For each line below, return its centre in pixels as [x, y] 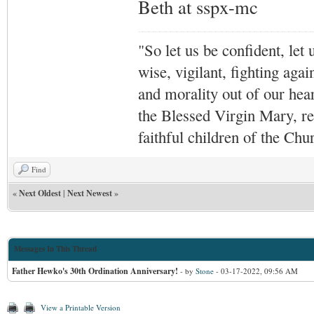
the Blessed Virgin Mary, [219, 115]
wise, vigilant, [184, 72]
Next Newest [90, 193]
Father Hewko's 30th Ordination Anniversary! [95, 271]
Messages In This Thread [55, 249]
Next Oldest [40, 193]
